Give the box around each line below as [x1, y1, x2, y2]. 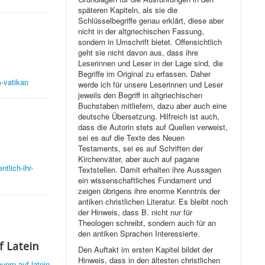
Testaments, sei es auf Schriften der [78, 143, 203, 154]
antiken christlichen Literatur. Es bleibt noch [78, 196, 228, 208]
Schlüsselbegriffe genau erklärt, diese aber [78, 15, 224, 27]
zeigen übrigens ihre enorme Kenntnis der [78, 185, 221, 197]
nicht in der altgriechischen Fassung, [78, 25, 205, 37]
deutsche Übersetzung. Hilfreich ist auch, [78, 111, 220, 122]
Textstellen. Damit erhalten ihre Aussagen [78, 164, 222, 176]
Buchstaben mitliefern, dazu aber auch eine [78, 100, 227, 112]
